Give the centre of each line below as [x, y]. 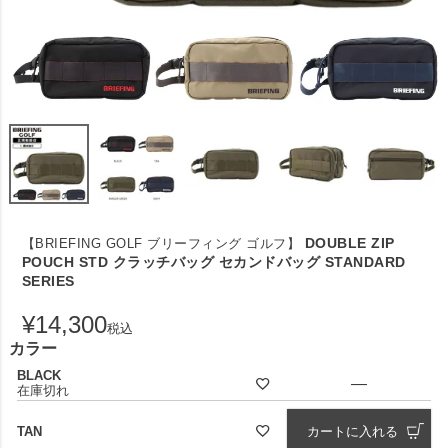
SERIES [48, 280]
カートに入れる [352, 431]
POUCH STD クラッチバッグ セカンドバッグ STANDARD [213, 261]
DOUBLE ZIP [349, 242]
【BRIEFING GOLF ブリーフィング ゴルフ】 [161, 243]
